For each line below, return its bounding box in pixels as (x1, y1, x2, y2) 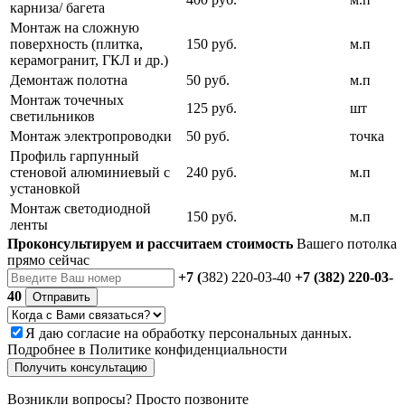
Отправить (33, 289, 90, 304)
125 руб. (186, 99, 237, 116)
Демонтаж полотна (10, 71, 127, 88)
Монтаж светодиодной (10, 200, 151, 216)
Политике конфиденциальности (89, 341, 287, 357)
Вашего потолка (293, 235, 397, 251)
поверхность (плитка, (10, 35, 143, 52)
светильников (10, 108, 95, 124)
